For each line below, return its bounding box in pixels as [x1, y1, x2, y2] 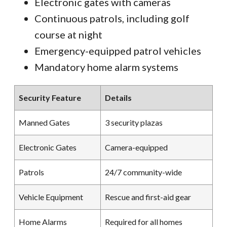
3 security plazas [105, 118, 163, 128]
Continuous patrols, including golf [34, 12, 190, 25]
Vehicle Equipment [19, 192, 83, 202]
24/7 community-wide [105, 167, 182, 177]
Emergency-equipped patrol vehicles [34, 45, 201, 57]
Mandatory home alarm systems [34, 61, 178, 73]
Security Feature [19, 93, 81, 103]
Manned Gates [19, 118, 70, 128]
